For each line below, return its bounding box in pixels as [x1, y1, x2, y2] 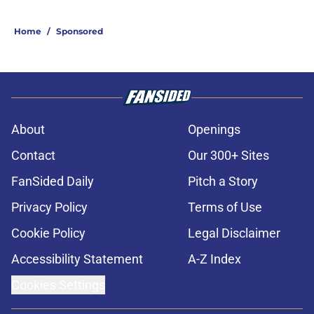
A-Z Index [188, 252, 241, 267]
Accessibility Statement [11, 252, 143, 267]
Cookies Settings [11, 278, 105, 293]
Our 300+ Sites [188, 148, 269, 163]
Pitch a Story [188, 174, 258, 189]
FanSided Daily [11, 174, 94, 189]
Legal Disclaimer [188, 226, 280, 241]
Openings [188, 122, 240, 137]
